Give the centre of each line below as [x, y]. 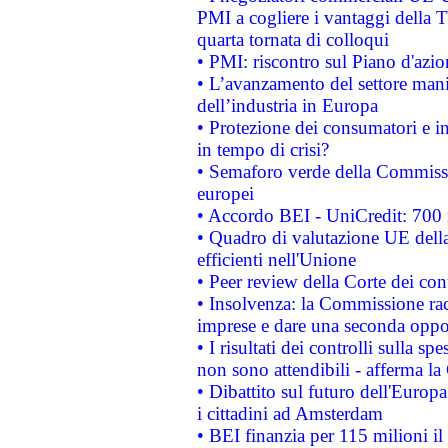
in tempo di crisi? [262, 149]
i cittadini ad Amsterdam [289, 413]
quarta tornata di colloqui [292, 39]
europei [225, 193]
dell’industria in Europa [287, 105]
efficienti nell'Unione [276, 259]
